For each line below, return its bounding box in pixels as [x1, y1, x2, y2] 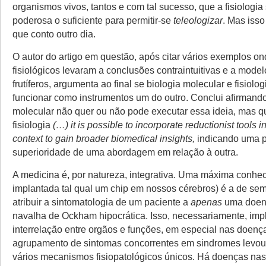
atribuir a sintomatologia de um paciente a [12, 196, 191, 207]
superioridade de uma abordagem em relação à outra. [12, 146, 238, 157]
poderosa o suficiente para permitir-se [12, 14, 173, 26]
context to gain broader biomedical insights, [12, 132, 195, 144]
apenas [191, 196, 222, 207]
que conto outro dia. [12, 28, 96, 39]
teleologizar [173, 14, 223, 26]
